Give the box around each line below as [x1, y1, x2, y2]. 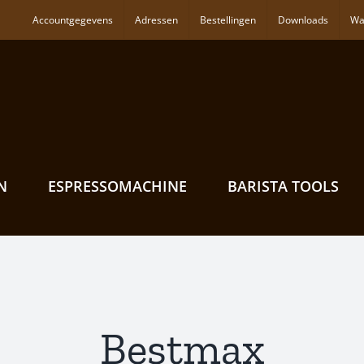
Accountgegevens [32, 12, 113, 27]
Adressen [135, 12, 178, 27]
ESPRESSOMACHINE [48, 176, 187, 196]
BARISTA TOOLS [227, 176, 339, 196]
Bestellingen [200, 12, 256, 27]
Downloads [278, 12, 328, 27]
